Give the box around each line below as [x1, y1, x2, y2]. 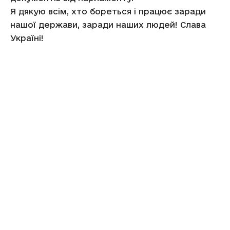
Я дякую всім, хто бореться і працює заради [10, 7, 206, 16]
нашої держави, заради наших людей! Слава [10, 20, 206, 29]
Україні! [10, 33, 44, 43]
